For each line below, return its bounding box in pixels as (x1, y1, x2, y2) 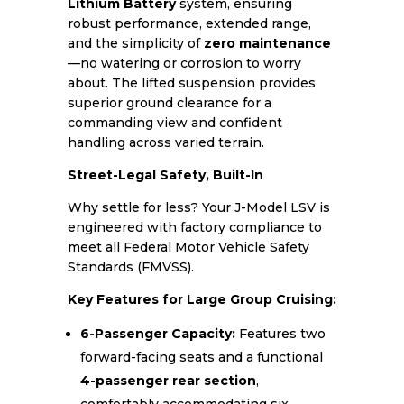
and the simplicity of (67, 35, 204, 51)
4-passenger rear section (79, 372, 256, 389)
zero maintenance (203, 35, 331, 51)
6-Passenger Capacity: (79, 326, 235, 342)
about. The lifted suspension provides (67, 75, 316, 91)
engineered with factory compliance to (67, 219, 322, 235)
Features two (234, 326, 326, 342)
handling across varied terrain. (67, 134, 264, 151)
